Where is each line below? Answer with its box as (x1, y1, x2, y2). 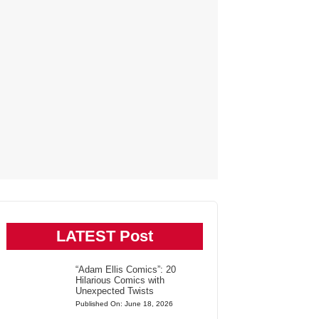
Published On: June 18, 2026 (75, 300, 173, 308)
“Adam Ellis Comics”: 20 (75, 264, 176, 275)
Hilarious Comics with (75, 275, 164, 286)
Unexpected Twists (75, 286, 154, 296)
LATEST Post (56, 227, 153, 245)
